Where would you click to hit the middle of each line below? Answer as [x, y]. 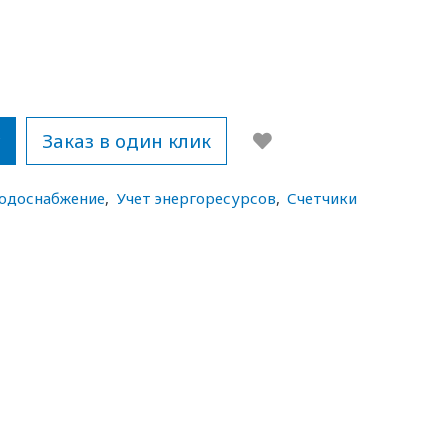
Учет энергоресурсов [196, 198]
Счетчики [322, 198]
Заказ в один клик [127, 140]
